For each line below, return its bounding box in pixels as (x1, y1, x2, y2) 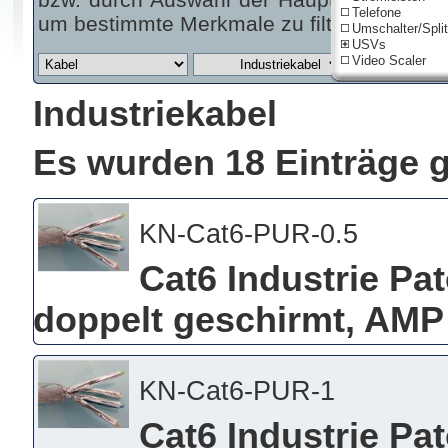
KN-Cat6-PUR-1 (138, 375, 335, 406)
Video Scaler (351, 53, 426, 68)
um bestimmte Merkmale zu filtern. (37, 12, 369, 35)
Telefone (351, 5, 401, 20)
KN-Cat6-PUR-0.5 (138, 218, 358, 249)
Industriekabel (32, 94, 277, 134)
